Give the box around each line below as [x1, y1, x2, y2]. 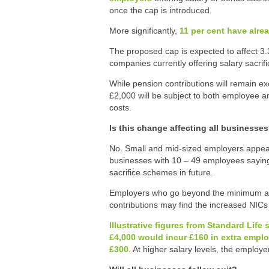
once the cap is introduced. [109, 5, 212, 15]
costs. [109, 103, 131, 112]
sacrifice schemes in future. [109, 168, 213, 177]
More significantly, [109, 26, 180, 35]
